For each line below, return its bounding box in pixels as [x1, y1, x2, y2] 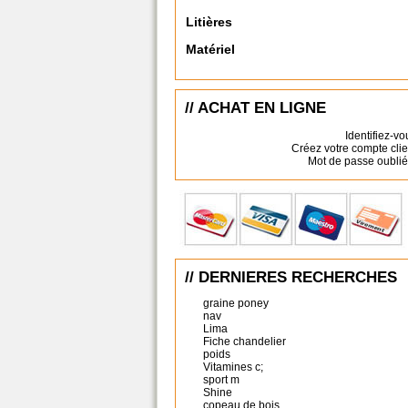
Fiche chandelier [203, 335, 286, 348]
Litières [186, 15, 232, 30]
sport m [203, 373, 240, 386]
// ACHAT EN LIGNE [185, 99, 326, 117]
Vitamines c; [203, 361, 263, 373]
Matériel [186, 42, 235, 57]
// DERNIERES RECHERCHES [185, 269, 397, 286]
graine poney [203, 297, 269, 310]
